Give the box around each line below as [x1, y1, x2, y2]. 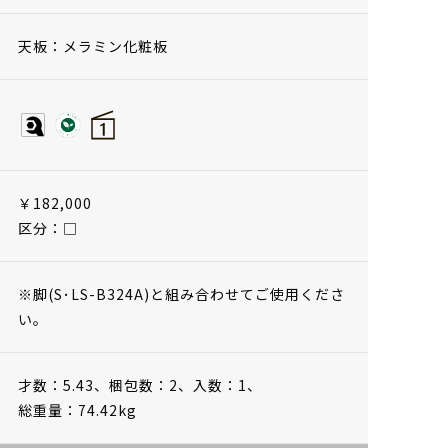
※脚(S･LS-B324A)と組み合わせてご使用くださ [18, 283, 345, 304]
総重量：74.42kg [18, 399, 137, 420]
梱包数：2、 [109, 374, 193, 395]
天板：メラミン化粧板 [18, 35, 168, 56]
